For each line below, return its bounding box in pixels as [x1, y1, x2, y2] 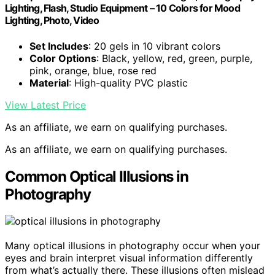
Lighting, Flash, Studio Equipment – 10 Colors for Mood [5, 2, 240, 15]
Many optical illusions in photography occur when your [5, 239, 260, 252]
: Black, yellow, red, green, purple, [96, 52, 252, 64]
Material [29, 76, 69, 89]
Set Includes [29, 39, 88, 52]
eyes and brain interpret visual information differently [5, 252, 253, 265]
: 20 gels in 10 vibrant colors [88, 39, 220, 52]
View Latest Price [5, 98, 86, 111]
